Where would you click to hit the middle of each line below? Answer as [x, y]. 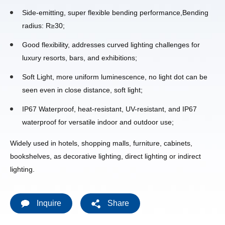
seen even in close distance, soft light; [82, 90]
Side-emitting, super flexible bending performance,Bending [115, 12]
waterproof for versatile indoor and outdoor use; [98, 122]
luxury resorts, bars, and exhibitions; [80, 58]
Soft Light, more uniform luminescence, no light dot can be [115, 77]
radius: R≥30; [43, 25]
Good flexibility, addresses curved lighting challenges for [111, 44]
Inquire [49, 203]
